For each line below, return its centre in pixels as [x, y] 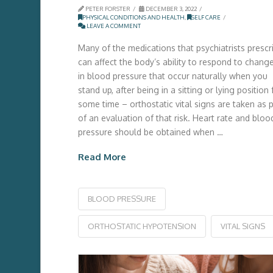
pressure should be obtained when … [150, 132]
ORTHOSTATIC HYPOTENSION [142, 226]
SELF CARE [206, 17]
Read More [102, 156]
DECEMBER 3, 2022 [170, 9]
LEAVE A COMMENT [113, 26]
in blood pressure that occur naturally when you [172, 76]
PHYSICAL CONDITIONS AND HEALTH [133, 17]
